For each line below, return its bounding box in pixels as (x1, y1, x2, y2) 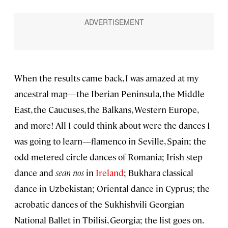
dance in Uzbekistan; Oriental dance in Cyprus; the (14, 182, 210, 194)
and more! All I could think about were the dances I (14, 119, 210, 131)
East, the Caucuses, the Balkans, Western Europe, (14, 103, 198, 115)
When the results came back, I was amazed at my (14, 72, 198, 83)
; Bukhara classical (124, 166, 193, 178)
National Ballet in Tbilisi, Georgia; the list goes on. (14, 214, 203, 225)
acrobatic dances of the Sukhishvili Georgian (14, 198, 184, 210)
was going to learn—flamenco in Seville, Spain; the (14, 135, 206, 147)
